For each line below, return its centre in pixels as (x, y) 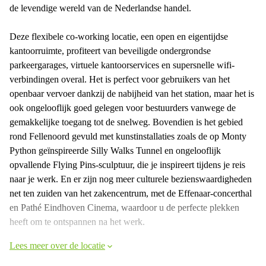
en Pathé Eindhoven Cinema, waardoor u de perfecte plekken (124, 207)
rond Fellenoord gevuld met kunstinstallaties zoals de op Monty (128, 136)
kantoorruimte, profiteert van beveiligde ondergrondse (110, 50)
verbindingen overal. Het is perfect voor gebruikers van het (120, 79)
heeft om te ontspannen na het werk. (77, 221)
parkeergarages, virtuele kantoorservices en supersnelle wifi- (122, 65)
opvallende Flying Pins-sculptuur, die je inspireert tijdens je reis (127, 164)
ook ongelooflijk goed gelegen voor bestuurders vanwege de (123, 107)
